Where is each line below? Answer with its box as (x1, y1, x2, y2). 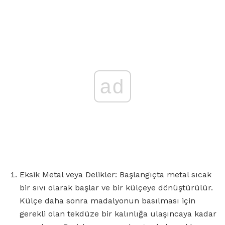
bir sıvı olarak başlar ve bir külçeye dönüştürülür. (20, 182, 213, 192)
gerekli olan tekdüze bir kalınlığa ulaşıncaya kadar (20, 208, 216, 218)
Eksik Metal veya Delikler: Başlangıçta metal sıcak (20, 169, 211, 179)
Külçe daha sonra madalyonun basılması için (20, 195, 195, 205)
